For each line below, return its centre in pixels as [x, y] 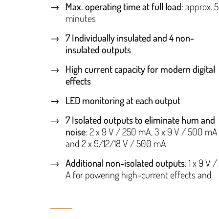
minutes [81, 18]
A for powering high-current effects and [139, 175]
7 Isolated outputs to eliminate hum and [140, 120]
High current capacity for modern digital [140, 69]
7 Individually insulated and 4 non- [130, 38]
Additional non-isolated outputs [125, 163]
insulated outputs [98, 50]
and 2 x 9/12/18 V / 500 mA [116, 143]
